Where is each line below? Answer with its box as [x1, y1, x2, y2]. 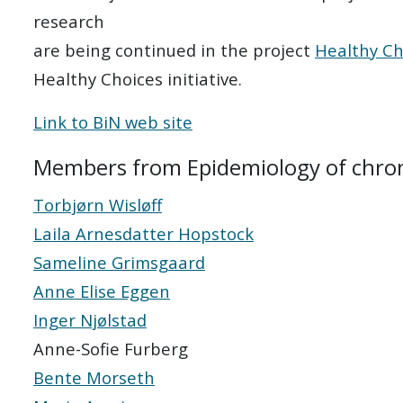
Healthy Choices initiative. [33, 67, 242, 90]
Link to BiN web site [33, 110, 193, 133]
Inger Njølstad [33, 308, 147, 331]
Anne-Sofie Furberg [33, 336, 188, 360]
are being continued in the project [33, 38, 315, 61]
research [33, 9, 104, 32]
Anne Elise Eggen [33, 279, 170, 302]
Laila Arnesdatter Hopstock [33, 221, 254, 245]
